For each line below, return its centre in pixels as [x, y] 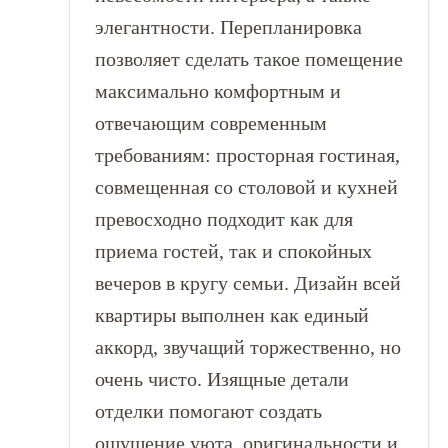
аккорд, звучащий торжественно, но [247, 347]
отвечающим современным [210, 123]
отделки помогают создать [208, 411]
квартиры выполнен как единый [231, 315]
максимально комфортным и [217, 91]
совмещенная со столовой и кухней [246, 187]
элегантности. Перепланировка [228, 27]
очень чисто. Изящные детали [221, 379]
